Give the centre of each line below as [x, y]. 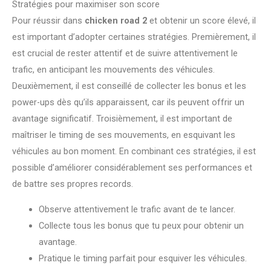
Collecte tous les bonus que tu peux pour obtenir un [141, 225]
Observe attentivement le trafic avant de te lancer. [137, 209]
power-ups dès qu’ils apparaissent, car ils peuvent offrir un [128, 103]
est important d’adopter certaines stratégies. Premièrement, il [134, 37]
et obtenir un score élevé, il [201, 21]
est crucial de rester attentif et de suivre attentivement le [125, 54]
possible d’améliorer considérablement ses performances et [132, 168]
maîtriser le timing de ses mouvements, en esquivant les [124, 135]
